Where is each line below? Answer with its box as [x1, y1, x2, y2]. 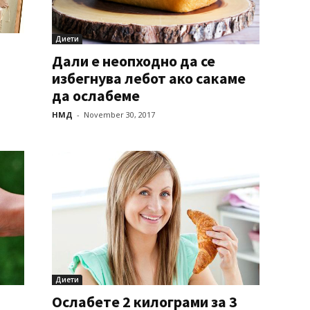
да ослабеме [51, 85, 140, 105]
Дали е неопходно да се [51, 51, 215, 71]
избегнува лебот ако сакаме [51, 68, 246, 88]
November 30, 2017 [83, 109, 155, 120]
